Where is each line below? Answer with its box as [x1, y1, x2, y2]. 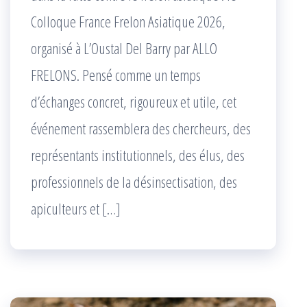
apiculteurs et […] [31, 198, 121, 219]
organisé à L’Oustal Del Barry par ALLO [31, 38, 217, 59]
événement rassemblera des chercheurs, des [31, 118, 251, 139]
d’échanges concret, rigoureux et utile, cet [31, 91, 236, 112]
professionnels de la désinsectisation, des [31, 171, 237, 193]
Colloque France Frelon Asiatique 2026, [31, 11, 225, 32]
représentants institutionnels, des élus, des [31, 145, 245, 166]
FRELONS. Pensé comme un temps [31, 64, 201, 86]
